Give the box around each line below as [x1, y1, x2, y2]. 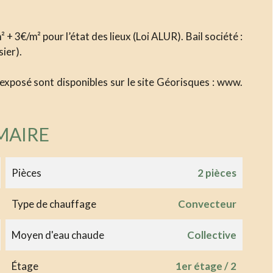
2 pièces [197, 166, 236, 179]
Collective [186, 228, 236, 241]
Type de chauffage [11, 197, 96, 210]
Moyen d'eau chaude [11, 228, 104, 241]
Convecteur [177, 197, 236, 210]
